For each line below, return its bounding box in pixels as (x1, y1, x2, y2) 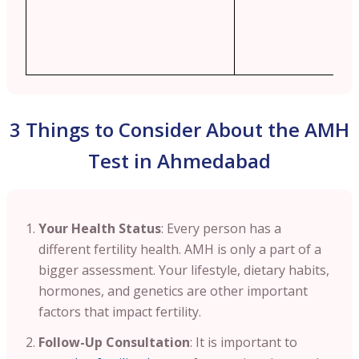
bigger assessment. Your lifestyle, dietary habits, (38, 260, 329, 279)
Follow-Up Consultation (38, 333, 190, 351)
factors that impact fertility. (38, 302, 201, 321)
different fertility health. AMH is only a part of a (38, 240, 321, 258)
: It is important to (190, 333, 297, 351)
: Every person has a (161, 219, 281, 237)
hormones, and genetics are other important (38, 281, 308, 300)
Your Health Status (38, 219, 161, 237)
